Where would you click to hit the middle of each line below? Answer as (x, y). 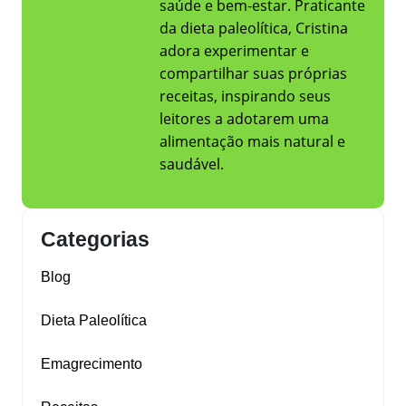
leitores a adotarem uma (244, 119)
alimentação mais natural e (252, 142)
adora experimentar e (234, 51)
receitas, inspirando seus (245, 97)
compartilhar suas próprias (253, 74)
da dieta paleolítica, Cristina (254, 29)
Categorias (95, 240)
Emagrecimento (92, 364)
